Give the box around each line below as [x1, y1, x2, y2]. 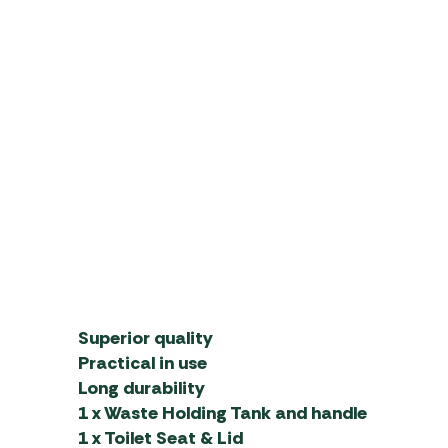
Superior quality [77, 325, 213, 350]
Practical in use [77, 350, 207, 375]
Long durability [77, 375, 205, 400]
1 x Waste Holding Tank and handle [77, 400, 367, 425]
